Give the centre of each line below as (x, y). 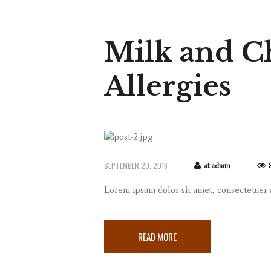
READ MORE (158, 236)
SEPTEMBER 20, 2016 (136, 166)
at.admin (217, 166)
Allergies (168, 86)
